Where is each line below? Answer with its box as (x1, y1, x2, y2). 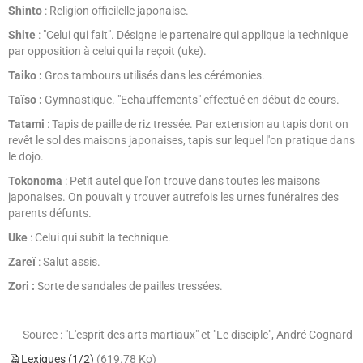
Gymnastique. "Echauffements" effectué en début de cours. (42, 93, 340, 106)
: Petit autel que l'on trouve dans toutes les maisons (62, 174, 320, 187)
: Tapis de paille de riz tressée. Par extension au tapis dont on (45, 117, 348, 130)
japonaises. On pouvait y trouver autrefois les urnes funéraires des (8, 190, 339, 203)
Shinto (8, 4, 42, 17)
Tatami (8, 117, 45, 130)
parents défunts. (8, 207, 92, 220)
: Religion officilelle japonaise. (42, 4, 189, 17)
